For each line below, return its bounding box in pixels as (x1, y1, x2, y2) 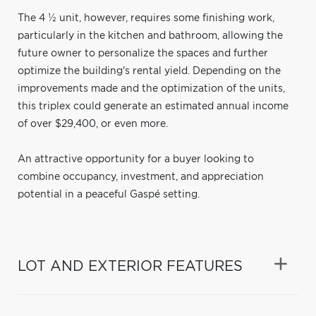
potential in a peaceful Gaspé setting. (18, 189, 200, 200)
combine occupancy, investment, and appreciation (18, 171, 264, 182)
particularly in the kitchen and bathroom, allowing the (18, 30, 283, 41)
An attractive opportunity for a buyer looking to (18, 154, 254, 164)
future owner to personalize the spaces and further (18, 48, 268, 59)
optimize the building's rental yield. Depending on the (18, 66, 281, 76)
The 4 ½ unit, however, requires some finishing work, (18, 13, 274, 23)
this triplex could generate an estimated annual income (18, 101, 288, 111)
